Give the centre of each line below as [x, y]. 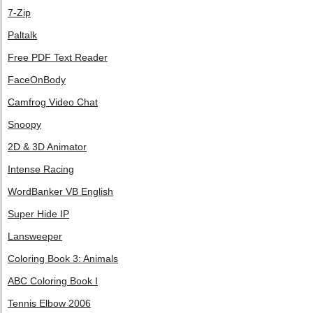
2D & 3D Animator [47, 147]
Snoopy [24, 124]
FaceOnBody [37, 80]
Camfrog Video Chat [53, 102]
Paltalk [22, 35]
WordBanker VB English [60, 191]
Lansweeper [35, 236]
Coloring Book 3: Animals [63, 259]
